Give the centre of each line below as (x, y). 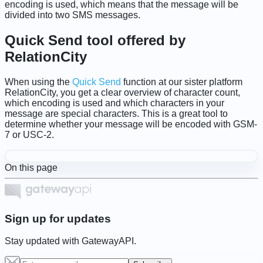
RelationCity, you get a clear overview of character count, (122, 93)
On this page (31, 168)
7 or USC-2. (29, 135)
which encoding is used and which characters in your (114, 103)
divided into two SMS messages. (73, 15)
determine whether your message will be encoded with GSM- (131, 124)
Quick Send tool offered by (95, 41)
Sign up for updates (58, 218)
